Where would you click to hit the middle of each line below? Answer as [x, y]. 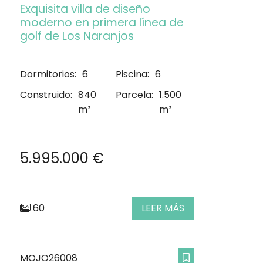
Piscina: [133, 75]
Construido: [46, 95]
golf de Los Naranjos [77, 36]
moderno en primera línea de [102, 23]
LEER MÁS [163, 208]
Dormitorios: [48, 75]
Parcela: [135, 95]
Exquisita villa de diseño [85, 9]
